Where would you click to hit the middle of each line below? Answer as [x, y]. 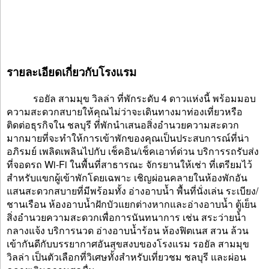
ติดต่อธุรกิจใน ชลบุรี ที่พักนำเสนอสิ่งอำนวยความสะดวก [123, 125]
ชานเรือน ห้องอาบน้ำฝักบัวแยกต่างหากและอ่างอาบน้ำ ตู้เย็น [131, 204]
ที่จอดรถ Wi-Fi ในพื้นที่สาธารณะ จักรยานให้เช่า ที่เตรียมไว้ [129, 164]
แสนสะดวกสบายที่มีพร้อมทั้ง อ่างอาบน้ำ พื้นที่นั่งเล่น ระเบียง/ [132, 191]
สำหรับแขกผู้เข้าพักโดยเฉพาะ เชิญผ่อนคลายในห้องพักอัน [127, 177]
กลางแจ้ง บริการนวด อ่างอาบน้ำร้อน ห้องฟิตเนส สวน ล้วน [128, 230]
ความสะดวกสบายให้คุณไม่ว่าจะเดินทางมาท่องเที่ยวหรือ [125, 111]
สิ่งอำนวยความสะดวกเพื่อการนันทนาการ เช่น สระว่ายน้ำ [126, 217]
